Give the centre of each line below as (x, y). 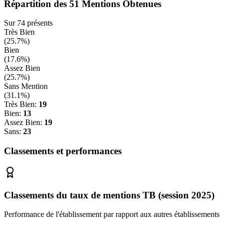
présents (39, 23)
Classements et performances (63, 151)
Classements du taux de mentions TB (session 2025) (109, 195)
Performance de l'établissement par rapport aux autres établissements (112, 214)
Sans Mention (26, 86)
